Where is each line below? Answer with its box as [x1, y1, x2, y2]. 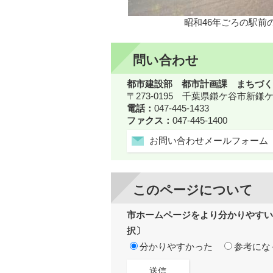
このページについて [133, 183, 253, 197]
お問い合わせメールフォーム [149, 135, 268, 146]
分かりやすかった [140, 242, 213, 252]
